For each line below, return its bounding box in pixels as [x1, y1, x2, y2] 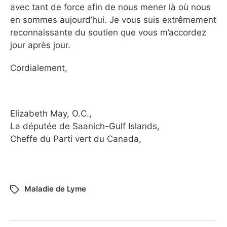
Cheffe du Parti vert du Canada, [10, 133, 141, 144]
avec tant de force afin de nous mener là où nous [10, 2, 211, 12]
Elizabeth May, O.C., [10, 108, 92, 119]
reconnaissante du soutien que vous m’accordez [10, 27, 206, 37]
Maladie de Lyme [24, 183, 86, 194]
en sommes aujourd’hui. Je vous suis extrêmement [10, 14, 216, 25]
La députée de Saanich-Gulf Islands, [10, 121, 160, 131]
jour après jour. [10, 40, 70, 50]
